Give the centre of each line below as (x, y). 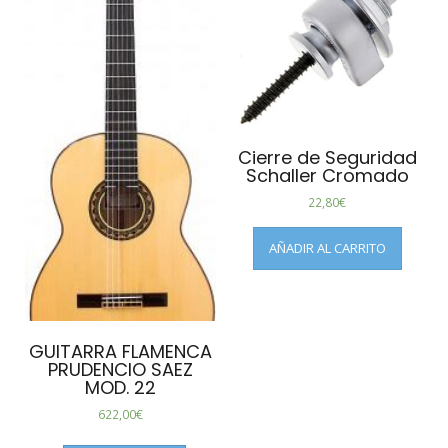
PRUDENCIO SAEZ (121, 370)
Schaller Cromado (327, 175)
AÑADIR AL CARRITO (327, 247)
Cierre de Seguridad (327, 157)
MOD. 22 (121, 388)
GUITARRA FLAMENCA (121, 352)
